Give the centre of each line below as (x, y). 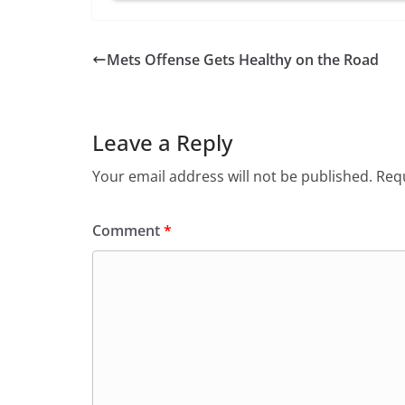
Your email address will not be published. (232, 177)
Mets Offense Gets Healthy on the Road (243, 60)
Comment (128, 231)
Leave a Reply (162, 143)
